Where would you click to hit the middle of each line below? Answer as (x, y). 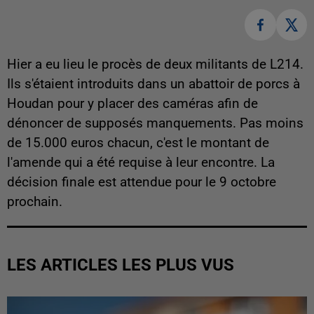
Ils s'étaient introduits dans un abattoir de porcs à (153, 84)
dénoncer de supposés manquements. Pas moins (155, 123)
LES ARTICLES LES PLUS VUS (121, 265)
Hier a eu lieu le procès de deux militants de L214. (155, 64)
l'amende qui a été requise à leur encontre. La (141, 162)
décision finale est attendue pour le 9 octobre (142, 182)
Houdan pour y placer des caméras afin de (132, 103)
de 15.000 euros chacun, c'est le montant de (138, 143)
